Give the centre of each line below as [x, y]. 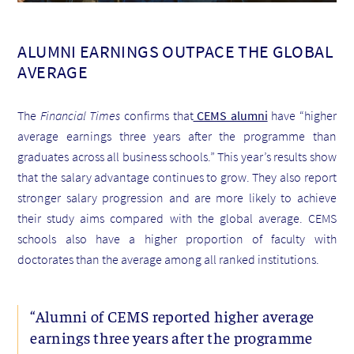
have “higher [302, 115]
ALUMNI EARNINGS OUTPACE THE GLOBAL [175, 51]
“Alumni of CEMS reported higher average [172, 315]
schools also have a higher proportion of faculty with [177, 238]
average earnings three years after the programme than [177, 136]
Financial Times [80, 115]
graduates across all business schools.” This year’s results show [177, 156]
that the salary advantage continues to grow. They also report [177, 177]
